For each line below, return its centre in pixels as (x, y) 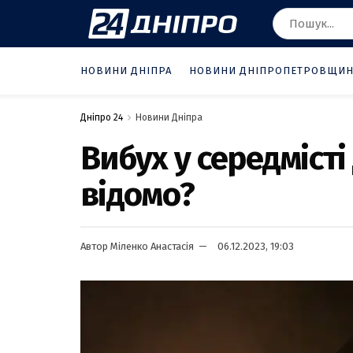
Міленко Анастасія (152, 246)
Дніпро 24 (102, 117)
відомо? (137, 195)
